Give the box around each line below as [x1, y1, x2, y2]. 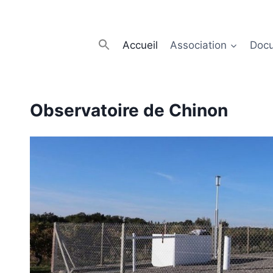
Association [170, 38, 227, 51]
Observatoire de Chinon [30, 100, 228, 121]
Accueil [122, 38, 158, 51]
